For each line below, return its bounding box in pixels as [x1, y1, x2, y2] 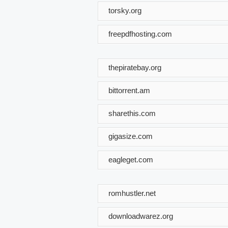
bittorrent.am [108, 85, 150, 95]
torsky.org [108, 6, 141, 15]
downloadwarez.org [108, 211, 173, 220]
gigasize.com [108, 132, 153, 140]
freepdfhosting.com [108, 29, 172, 38]
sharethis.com [108, 108, 156, 118]
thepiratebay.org [108, 63, 161, 72]
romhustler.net [108, 188, 156, 197]
